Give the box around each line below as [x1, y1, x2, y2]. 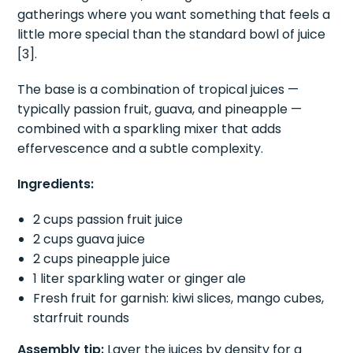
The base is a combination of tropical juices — [17, 80, 299, 98]
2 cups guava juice [33, 229, 146, 248]
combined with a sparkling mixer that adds [17, 119, 282, 138]
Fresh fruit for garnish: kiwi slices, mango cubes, [33, 288, 325, 307]
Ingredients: [17, 174, 95, 193]
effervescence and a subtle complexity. [17, 139, 264, 158]
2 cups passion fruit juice [33, 210, 184, 229]
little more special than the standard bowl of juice [17, 24, 326, 43]
